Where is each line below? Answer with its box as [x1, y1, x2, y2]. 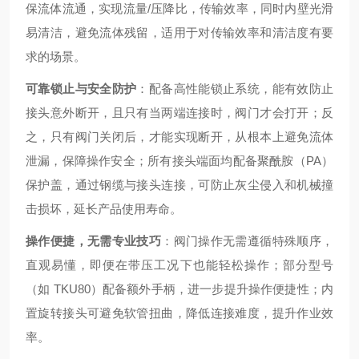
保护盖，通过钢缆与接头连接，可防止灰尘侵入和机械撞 [26, 178, 333, 192]
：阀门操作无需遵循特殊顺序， [161, 234, 333, 248]
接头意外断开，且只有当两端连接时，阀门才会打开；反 [26, 106, 333, 119]
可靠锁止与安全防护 [26, 82, 137, 95]
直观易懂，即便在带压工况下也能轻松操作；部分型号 [26, 258, 333, 272]
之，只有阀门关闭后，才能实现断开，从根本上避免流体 [26, 130, 333, 143]
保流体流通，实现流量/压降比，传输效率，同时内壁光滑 [26, 2, 333, 15]
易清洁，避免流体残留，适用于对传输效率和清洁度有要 [26, 26, 333, 39]
